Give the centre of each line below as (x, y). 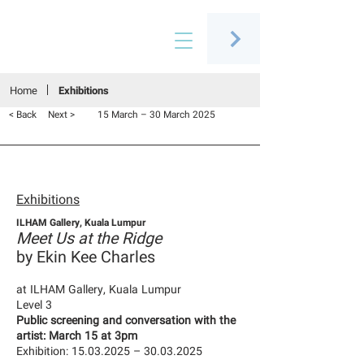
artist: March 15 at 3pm (77, 336)
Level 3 (34, 305)
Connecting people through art (77, 52)
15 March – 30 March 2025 (156, 115)
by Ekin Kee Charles (86, 257)
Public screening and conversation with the (126, 321)
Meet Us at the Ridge (89, 238)
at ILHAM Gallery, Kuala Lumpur (99, 290)
